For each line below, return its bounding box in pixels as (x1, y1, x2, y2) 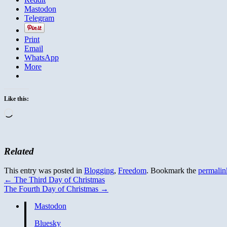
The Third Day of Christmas (12, 175, 105, 184)
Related (4, 145, 34, 157)
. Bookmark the (146, 166, 198, 175)
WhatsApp (24, 53, 59, 62)
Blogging (84, 166, 114, 175)
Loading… (13, 107, 48, 117)
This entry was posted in (4, 166, 84, 175)
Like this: (4, 95, 29, 102)
